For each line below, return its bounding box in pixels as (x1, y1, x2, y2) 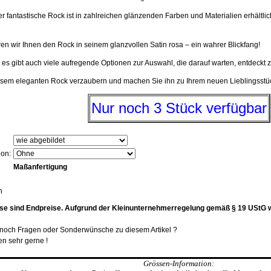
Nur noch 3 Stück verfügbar (91, 100, 267, 116)
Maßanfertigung (13, 163, 67, 171)
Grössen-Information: (143, 259, 214, 268)
